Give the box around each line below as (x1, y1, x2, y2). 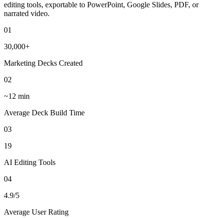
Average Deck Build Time (4, 108, 85, 117)
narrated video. (4, 9, 50, 18)
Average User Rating (4, 207, 69, 216)
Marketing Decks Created (4, 58, 83, 67)
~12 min (4, 91, 30, 100)
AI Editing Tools (4, 158, 55, 166)
